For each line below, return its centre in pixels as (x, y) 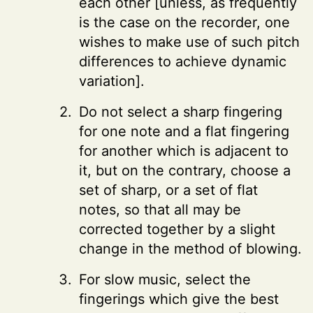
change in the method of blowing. (190, 248)
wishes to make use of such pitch (189, 42)
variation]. (112, 81)
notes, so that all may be (160, 209)
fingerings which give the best (179, 299)
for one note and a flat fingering (184, 131)
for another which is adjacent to (184, 151)
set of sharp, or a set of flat (168, 190)
